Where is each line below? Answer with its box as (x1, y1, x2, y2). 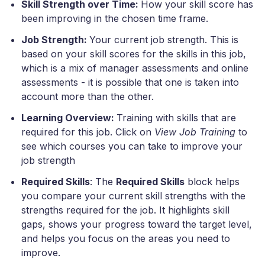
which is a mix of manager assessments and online (21, 62, 248, 75)
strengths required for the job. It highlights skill (21, 204, 230, 216)
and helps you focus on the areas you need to (21, 232, 230, 245)
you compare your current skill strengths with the (21, 190, 245, 202)
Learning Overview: (21, 112, 117, 124)
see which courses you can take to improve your (21, 140, 243, 153)
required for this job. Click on (21, 126, 154, 138)
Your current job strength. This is (89, 34, 238, 46)
